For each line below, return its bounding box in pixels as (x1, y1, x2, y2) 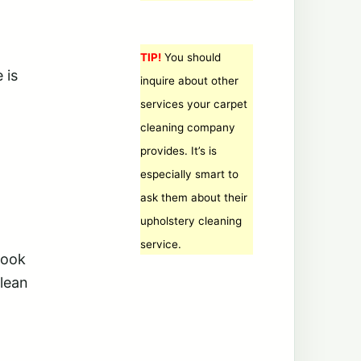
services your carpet (140, 98, 247, 110)
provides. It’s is (140, 144, 217, 157)
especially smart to (140, 168, 239, 180)
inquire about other (140, 74, 239, 87)
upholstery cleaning (140, 214, 242, 227)
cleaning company (140, 121, 235, 134)
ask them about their (140, 191, 247, 204)
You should (161, 51, 221, 64)
